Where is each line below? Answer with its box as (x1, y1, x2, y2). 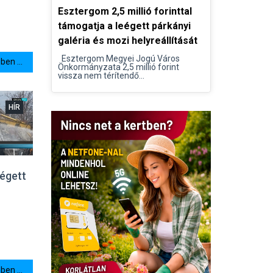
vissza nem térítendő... (57, 71, 144, 80)
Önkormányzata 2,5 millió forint (57, 62, 179, 72)
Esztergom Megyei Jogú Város (57, 54, 180, 63)
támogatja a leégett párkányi (57, 20, 191, 32)
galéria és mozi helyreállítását (57, 35, 197, 46)
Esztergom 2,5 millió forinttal (57, 5, 192, 17)
